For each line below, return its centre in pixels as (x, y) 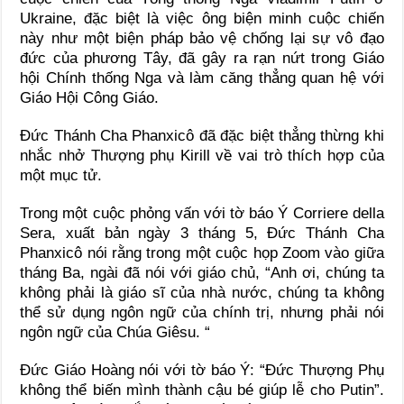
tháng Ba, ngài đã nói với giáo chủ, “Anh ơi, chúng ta (202, 273)
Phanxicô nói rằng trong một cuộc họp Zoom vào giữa (202, 253)
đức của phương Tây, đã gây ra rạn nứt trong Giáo (202, 59)
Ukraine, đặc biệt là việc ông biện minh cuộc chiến (202, 19)
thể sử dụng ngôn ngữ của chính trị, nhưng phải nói (202, 313)
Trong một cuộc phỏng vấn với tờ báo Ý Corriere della (202, 214)
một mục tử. (61, 176)
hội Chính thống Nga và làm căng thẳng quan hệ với (202, 78)
